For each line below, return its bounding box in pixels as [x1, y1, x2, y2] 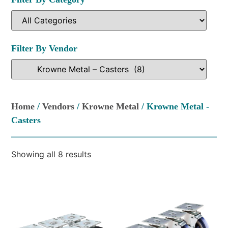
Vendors [42, 101, 75, 111]
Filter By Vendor [11, 43, 78, 53]
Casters [11, 115, 41, 125]
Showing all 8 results [11, 149, 92, 159]
